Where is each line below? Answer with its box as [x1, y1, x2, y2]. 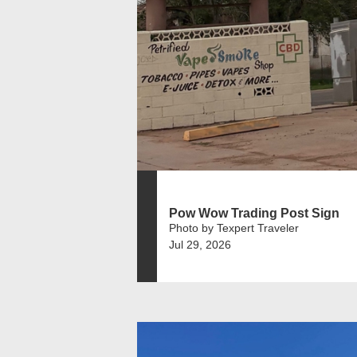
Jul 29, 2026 [169, 237, 231, 251]
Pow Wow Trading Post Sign [169, 206, 339, 220]
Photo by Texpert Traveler [169, 221, 299, 234]
